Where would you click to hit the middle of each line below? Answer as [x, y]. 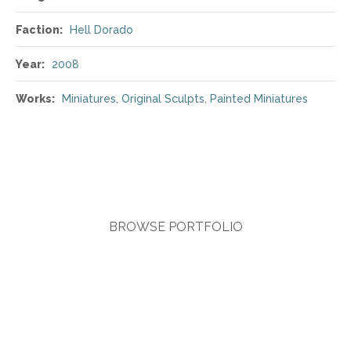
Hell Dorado [101, 30]
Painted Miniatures [259, 99]
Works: [35, 99]
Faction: [39, 30]
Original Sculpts [163, 99]
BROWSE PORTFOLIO [175, 227]
